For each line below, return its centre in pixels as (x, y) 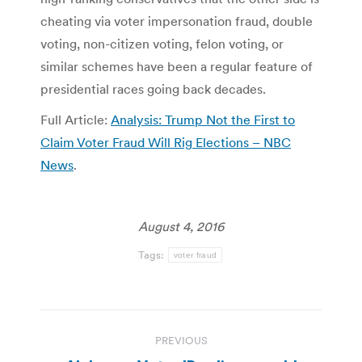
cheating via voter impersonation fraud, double (177, 21)
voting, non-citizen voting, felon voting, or (162, 43)
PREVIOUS (181, 340)
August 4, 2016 (181, 226)
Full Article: (76, 119)
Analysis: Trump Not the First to (203, 119)
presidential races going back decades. (153, 88)
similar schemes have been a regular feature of (177, 66)
